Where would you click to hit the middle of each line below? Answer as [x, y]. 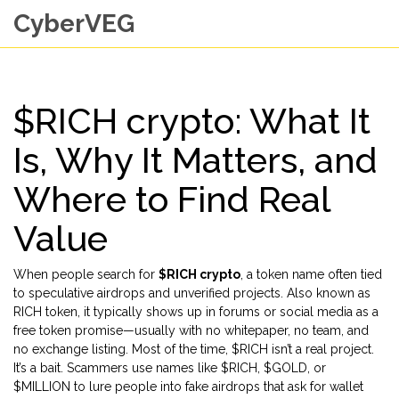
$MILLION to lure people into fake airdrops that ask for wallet [188, 387]
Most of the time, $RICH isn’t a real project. [251, 349]
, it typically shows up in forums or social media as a [228, 312]
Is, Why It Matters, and [195, 160]
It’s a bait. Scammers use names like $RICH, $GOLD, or [170, 368]
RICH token [45, 312]
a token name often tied [314, 274]
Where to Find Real [172, 199]
